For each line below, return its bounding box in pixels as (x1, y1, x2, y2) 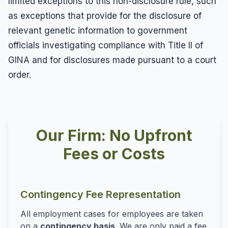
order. (8, 69, 31, 80)
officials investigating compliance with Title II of (8, 40, 203, 50)
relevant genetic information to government (8, 25, 187, 36)
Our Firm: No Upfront (36, 126, 192, 145)
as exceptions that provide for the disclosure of (8, 10, 202, 21)
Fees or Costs (63, 145, 165, 163)
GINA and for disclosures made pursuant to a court (8, 54, 216, 65)
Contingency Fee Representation (20, 188, 181, 201)
